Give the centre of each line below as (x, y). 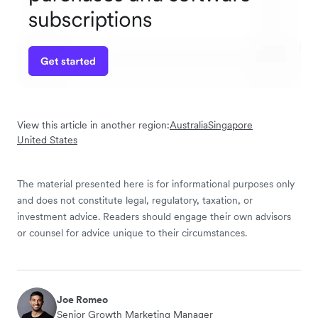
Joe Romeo (82, 300)
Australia (189, 125)
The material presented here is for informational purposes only (156, 184)
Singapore (230, 125)
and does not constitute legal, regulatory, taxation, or (135, 201)
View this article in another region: (93, 125)
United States (47, 140)
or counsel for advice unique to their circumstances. (132, 233)
